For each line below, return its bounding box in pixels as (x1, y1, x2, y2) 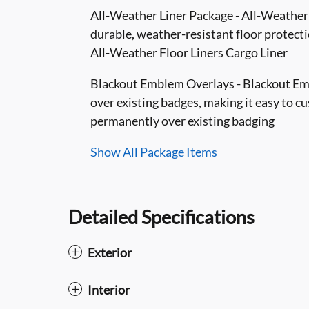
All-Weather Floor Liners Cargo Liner (90, 44, 288, 60)
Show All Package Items (90, 143, 217, 159)
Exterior (88, 244, 132, 260)
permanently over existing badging (90, 112, 275, 128)
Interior (88, 281, 130, 297)
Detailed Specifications (68, 205, 255, 228)
